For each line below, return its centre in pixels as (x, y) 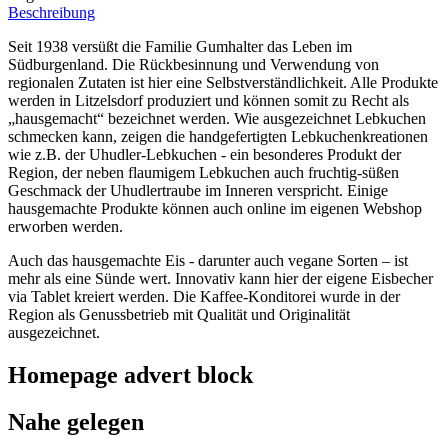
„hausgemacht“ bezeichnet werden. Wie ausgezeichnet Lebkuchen (217, 119)
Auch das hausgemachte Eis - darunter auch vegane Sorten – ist (208, 261)
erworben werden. (65, 227)
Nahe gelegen (76, 422)
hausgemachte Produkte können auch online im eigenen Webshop (215, 209)
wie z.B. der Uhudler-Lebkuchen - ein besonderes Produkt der (204, 155)
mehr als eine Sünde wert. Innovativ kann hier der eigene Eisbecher (220, 279)
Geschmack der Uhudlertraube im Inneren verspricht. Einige (198, 191)
